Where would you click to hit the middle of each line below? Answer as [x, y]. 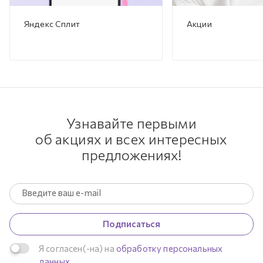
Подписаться [131, 223]
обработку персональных [169, 248]
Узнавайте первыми [131, 123]
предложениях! [131, 154]
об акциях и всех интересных [131, 139]
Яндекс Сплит [52, 24]
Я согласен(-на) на [77, 248]
